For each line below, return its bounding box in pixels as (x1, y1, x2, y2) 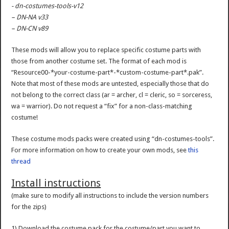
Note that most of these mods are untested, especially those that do (11, 80, 210, 88)
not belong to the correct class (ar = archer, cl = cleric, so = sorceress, (11, 91, 213, 99)
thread (11, 157, 31, 166)
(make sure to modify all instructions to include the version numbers (11, 192, 209, 200)
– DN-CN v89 (11, 25, 49, 33)
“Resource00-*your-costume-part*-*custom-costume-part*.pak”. (11, 68, 204, 77)
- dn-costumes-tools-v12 (11, 2, 84, 10)
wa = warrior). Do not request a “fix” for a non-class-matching (11, 102, 193, 110)
